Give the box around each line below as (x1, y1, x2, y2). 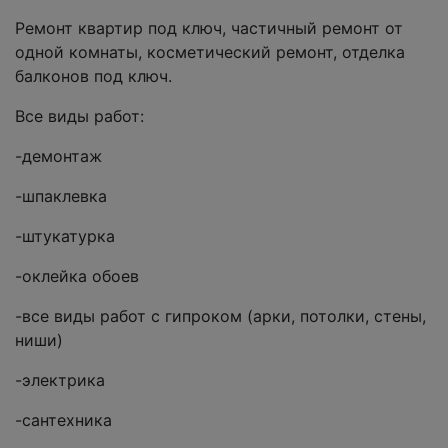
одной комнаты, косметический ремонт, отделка (15, 42, 405, 63)
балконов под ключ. (15, 66, 172, 87)
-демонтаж (15, 146, 102, 167)
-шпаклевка (15, 186, 107, 207)
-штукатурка (15, 226, 115, 247)
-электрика (15, 370, 105, 391)
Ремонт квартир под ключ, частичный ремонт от (15, 18, 403, 39)
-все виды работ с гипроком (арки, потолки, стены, (15, 306, 426, 327)
